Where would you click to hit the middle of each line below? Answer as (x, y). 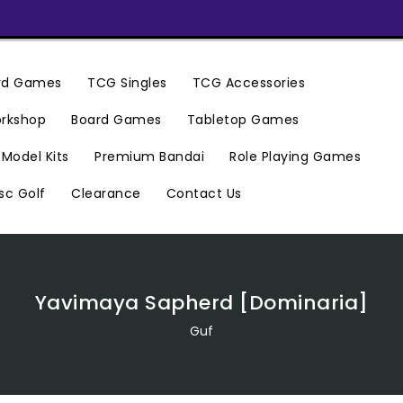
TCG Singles (127, 83)
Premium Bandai (150, 157)
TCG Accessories (249, 83)
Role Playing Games (296, 157)
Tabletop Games (243, 120)
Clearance (106, 194)
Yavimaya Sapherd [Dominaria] (201, 303)
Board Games (116, 120)
